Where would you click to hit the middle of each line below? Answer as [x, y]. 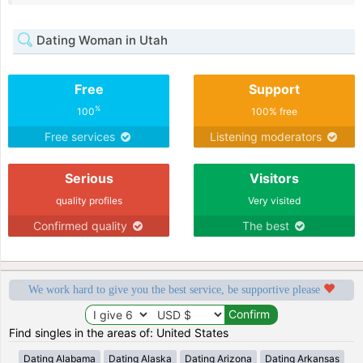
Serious [89, 178]
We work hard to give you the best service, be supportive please [176, 289]
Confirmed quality [81, 225]
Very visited [274, 200]
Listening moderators [267, 136]
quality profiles [89, 200]
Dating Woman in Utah [100, 40]
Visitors [274, 178]
